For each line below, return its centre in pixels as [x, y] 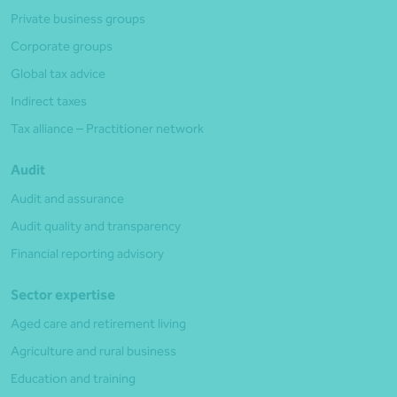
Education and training [73, 378]
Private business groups [78, 19]
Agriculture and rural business [93, 351]
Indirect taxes [49, 101]
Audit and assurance [67, 198]
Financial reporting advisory [87, 253]
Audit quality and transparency [96, 226]
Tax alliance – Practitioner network [107, 128]
